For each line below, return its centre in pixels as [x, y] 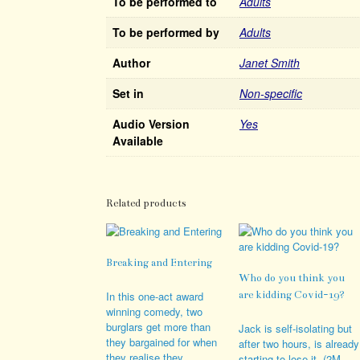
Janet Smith [270, 62]
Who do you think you [292, 278]
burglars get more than [158, 327]
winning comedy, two [154, 312]
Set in [128, 93]
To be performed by [166, 32]
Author [131, 62]
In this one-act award [155, 297]
